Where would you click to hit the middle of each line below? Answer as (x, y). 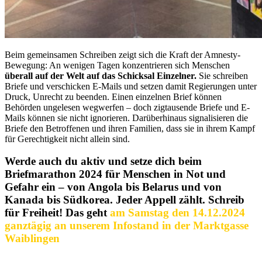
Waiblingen (32, 239)
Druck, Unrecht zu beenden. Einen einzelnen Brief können (113, 96)
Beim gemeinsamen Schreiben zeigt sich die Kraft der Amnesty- (123, 54)
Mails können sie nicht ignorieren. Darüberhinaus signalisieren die (126, 118)
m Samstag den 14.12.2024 (180, 213)
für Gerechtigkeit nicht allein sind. (67, 139)
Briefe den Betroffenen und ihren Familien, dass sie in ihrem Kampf (130, 128)
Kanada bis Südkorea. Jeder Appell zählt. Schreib (125, 200)
